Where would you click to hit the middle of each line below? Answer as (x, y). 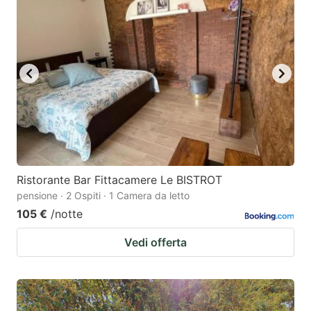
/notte (67, 214)
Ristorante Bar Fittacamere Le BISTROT (119, 180)
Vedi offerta (155, 243)
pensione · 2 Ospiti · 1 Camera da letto (103, 196)
